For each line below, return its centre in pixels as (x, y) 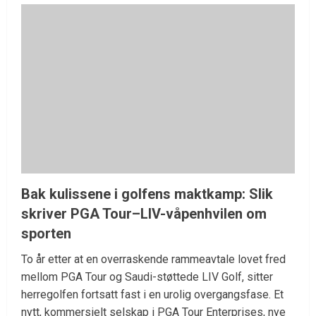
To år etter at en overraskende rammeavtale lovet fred (153, 260)
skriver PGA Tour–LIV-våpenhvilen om (144, 214)
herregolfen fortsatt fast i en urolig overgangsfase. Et (152, 295)
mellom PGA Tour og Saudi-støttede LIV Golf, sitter (147, 277)
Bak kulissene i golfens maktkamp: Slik (147, 194)
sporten (46, 234)
